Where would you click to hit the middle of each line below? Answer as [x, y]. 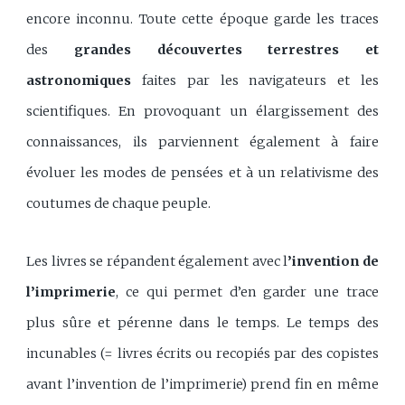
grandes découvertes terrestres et [226, 50]
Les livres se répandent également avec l [157, 261]
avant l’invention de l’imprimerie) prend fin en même [202, 384]
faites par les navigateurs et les [255, 81]
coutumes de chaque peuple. [119, 204]
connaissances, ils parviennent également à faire [202, 142]
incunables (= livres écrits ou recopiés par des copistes [202, 353]
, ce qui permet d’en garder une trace [247, 292]
